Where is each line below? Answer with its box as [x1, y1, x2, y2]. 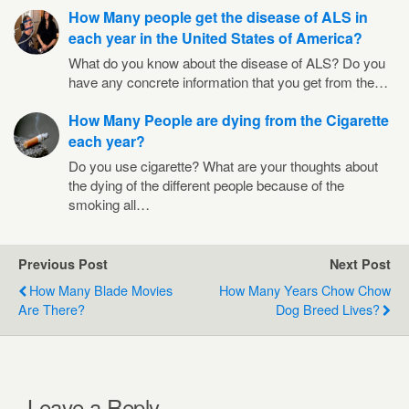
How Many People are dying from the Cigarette [68, 109, 389, 131]
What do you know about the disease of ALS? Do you [68, 52, 385, 72]
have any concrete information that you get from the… [68, 71, 388, 91]
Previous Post [18, 254, 108, 273]
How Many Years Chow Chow [219, 279, 391, 299]
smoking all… [68, 194, 150, 214]
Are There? [18, 299, 85, 319]
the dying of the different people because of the [68, 174, 344, 194]
